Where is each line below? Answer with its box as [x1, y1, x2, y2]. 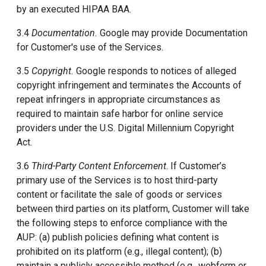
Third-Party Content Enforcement [31, 160, 166, 172]
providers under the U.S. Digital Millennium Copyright [17, 122, 234, 134]
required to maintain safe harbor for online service [17, 108, 223, 119]
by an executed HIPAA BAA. [17, 4, 131, 15]
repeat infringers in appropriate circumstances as [17, 94, 220, 105]
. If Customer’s [166, 160, 226, 172]
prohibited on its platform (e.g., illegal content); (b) [17, 246, 222, 257]
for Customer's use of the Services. [17, 42, 163, 53]
